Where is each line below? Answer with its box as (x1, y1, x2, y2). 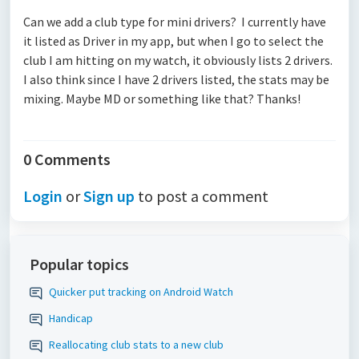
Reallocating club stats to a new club (49, 337, 224, 352)
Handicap (49, 311, 93, 325)
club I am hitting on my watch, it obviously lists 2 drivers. (23, 52, 335, 68)
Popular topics (30, 254, 129, 274)
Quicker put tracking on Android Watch (49, 284, 233, 299)
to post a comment (135, 186, 268, 206)
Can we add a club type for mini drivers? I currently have (23, 14, 326, 30)
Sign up (83, 186, 135, 206)
